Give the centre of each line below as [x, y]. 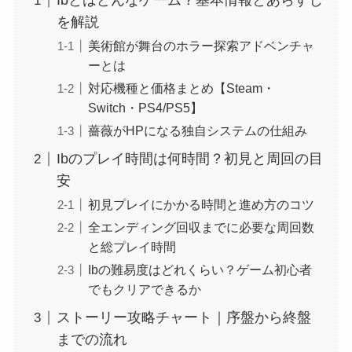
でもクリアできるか [144, 290]
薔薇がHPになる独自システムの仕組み [197, 131]
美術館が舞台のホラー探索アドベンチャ [201, 46]
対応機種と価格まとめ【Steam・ [181, 88]
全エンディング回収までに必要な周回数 [201, 227]
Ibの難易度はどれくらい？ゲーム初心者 [200, 270]
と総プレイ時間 [132, 247]
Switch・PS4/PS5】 [145, 108]
